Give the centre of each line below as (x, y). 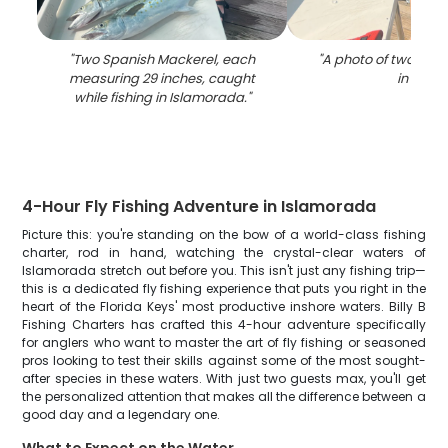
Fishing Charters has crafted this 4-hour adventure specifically (224, 324)
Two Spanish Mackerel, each (164, 59)
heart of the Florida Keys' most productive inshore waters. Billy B (224, 306)
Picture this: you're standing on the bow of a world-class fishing (224, 234)
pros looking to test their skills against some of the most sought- (224, 360)
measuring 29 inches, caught (162, 78)
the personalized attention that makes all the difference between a (224, 396)
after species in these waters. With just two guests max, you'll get (224, 378)
